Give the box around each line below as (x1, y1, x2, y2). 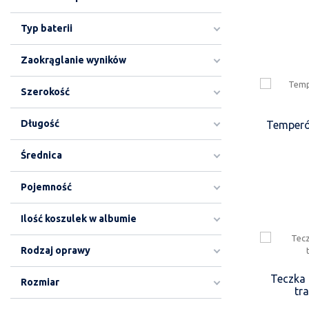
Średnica (21, 150, 62, 161)
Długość (21, 118, 59, 129)
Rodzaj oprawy (21, 245, 90, 256)
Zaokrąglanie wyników (21, 54, 126, 66)
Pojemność (21, 181, 72, 192)
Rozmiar (21, 277, 59, 288)
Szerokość (21, 86, 70, 97)
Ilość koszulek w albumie (21, 213, 137, 224)
